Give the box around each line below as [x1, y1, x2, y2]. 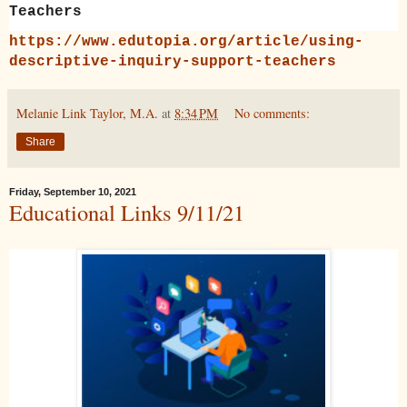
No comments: [234, 104, 311, 123]
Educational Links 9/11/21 [9, 197, 244, 228]
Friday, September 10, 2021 [9, 186, 136, 198]
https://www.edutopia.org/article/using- [9, 34, 363, 51]
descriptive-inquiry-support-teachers [9, 54, 336, 71]
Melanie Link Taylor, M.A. [16, 104, 158, 123]
